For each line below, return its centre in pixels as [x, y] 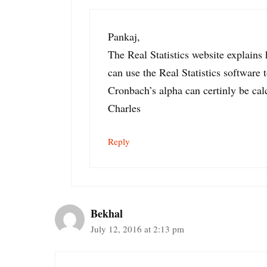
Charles [124, 108]
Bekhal [107, 214]
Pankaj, [124, 36]
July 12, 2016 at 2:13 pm [137, 229]
